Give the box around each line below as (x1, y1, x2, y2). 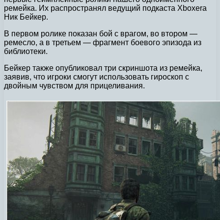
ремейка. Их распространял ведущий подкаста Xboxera (4, 3, 207, 12)
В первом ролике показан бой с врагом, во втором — (4, 29, 197, 38)
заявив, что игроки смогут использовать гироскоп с (4, 72, 189, 81)
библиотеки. (4, 47, 48, 55)
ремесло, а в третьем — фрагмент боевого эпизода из (4, 38, 201, 47)
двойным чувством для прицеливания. (4, 81, 145, 90)
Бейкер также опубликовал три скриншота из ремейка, (4, 63, 202, 72)
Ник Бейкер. (4, 12, 48, 21)
